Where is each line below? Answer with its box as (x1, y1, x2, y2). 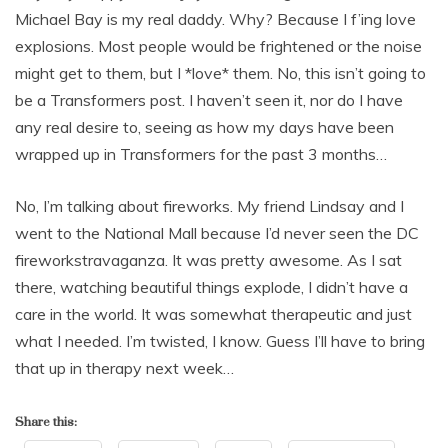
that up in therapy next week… (15, 358, 234, 378)
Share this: (15, 414, 77, 430)
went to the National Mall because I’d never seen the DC (15, 223, 419, 243)
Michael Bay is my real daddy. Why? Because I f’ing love (15, 9, 416, 29)
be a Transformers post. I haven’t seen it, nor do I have (15, 90, 403, 110)
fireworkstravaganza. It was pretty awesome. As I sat (15, 250, 402, 270)
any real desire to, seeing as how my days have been (15, 117, 394, 137)
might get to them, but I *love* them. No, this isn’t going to (15, 63, 426, 83)
